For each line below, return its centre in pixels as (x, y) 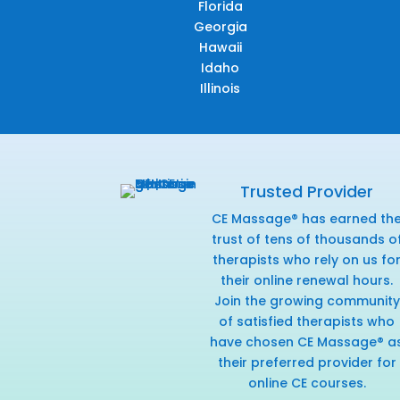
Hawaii (220, 47)
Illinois (221, 88)
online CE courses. (307, 383)
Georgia (220, 26)
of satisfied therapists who (307, 321)
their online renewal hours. (307, 280)
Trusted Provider (307, 191)
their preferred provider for (307, 362)
